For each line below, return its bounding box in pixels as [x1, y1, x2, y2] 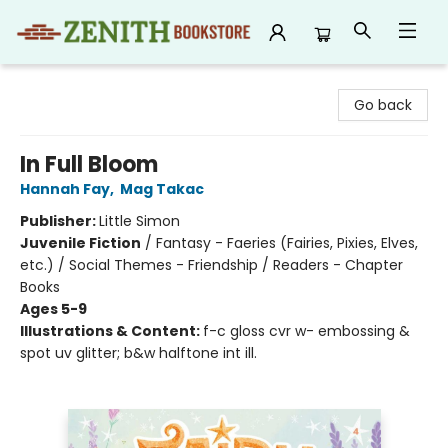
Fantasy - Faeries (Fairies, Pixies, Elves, [156, 233, 418, 253]
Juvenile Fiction [20, 233, 141, 253]
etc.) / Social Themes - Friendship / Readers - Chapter [20, 255, 403, 275]
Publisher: [20, 211, 99, 231]
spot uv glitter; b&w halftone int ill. [20, 343, 257, 363]
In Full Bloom [20, 149, 158, 180]
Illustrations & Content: [20, 321, 203, 341]
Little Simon [99, 211, 180, 231]
